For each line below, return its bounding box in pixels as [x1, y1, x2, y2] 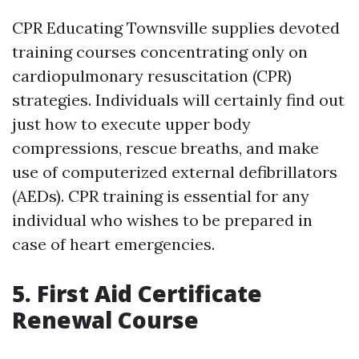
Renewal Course [12, 305, 199, 335]
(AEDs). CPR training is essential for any [12, 186, 309, 206]
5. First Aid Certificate [12, 278, 262, 309]
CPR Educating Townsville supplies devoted [12, 18, 340, 38]
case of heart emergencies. [12, 234, 215, 254]
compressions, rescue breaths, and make [12, 138, 319, 158]
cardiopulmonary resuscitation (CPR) [12, 66, 292, 86]
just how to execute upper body [12, 114, 251, 134]
